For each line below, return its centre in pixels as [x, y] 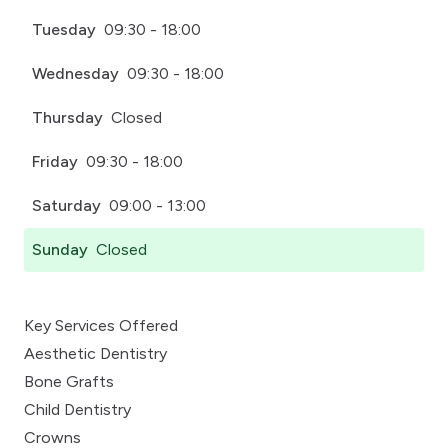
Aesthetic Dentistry [95, 354]
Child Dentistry [77, 410]
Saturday [66, 206]
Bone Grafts [69, 382]
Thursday [67, 118]
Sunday [60, 250]
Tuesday [64, 30]
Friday [55, 162]
